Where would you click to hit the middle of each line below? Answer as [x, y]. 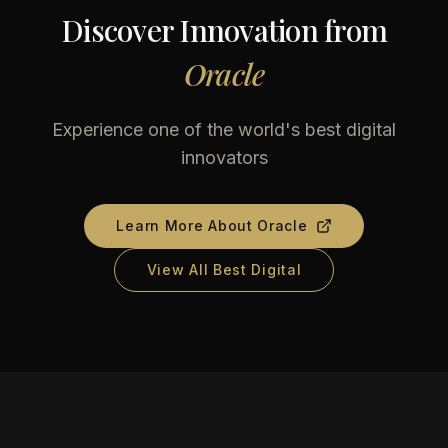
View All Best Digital [224, 269]
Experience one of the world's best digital [224, 129]
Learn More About [187, 225]
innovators [224, 157]
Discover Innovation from [224, 30]
